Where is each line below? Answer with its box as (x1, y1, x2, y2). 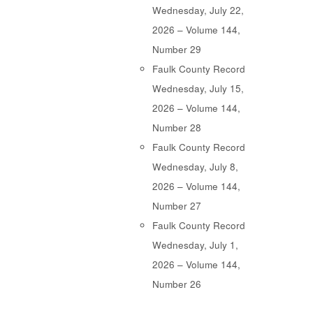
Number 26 (152, 277, 201, 291)
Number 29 (152, 43, 201, 57)
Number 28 (152, 121, 201, 135)
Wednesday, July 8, (152, 160, 238, 174)
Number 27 (152, 199, 201, 213)
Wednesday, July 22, (152, 3, 244, 17)
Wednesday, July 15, (152, 82, 244, 96)
